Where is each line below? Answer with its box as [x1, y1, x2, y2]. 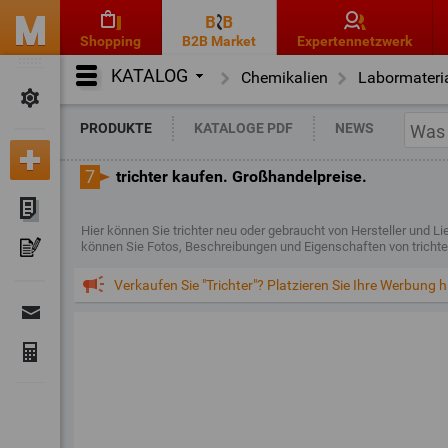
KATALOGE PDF [194, 120, 293, 136]
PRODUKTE [80, 120, 152, 136]
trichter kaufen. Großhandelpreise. [116, 167, 367, 186]
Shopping [80, 33, 141, 49]
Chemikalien [241, 68, 328, 87]
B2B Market [182, 33, 256, 49]
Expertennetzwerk [297, 33, 412, 49]
